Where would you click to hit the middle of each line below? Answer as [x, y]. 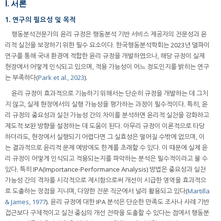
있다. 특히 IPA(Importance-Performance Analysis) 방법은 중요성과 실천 [105, 169]
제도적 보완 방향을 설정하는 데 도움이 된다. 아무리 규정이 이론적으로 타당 [105, 126]
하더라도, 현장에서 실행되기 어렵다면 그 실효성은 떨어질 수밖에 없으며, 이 [105, 136]
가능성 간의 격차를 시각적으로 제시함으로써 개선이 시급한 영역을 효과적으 [106, 180]
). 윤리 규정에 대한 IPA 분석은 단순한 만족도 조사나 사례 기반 [128, 202]
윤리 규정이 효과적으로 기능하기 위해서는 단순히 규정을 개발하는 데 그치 [110, 93]
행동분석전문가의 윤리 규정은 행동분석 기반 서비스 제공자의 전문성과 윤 [109, 34]
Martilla [199, 191]
